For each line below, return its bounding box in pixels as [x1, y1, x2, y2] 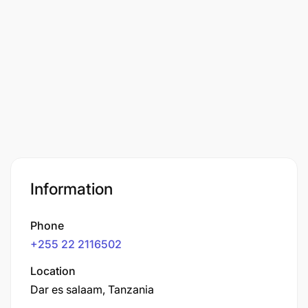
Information [30, 179, 113, 199]
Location [30, 263, 76, 278]
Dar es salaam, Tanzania [30, 282, 154, 296]
